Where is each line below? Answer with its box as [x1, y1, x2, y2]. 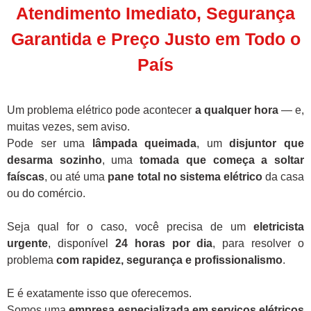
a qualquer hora [194, 104, 278, 117]
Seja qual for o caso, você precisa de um [7, 221, 253, 233]
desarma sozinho [7, 154, 102, 167]
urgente [7, 237, 48, 250]
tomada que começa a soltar [140, 154, 305, 167]
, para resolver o [212, 237, 304, 250]
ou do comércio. [7, 187, 85, 200]
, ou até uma [44, 171, 108, 183]
